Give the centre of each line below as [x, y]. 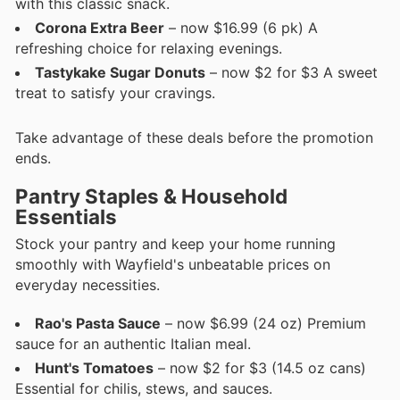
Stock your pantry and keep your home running [175, 244]
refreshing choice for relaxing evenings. [149, 48]
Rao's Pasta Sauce [98, 323]
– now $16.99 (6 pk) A [241, 28]
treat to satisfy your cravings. [115, 93]
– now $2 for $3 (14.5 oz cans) [260, 367]
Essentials [66, 217]
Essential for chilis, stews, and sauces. [144, 388]
